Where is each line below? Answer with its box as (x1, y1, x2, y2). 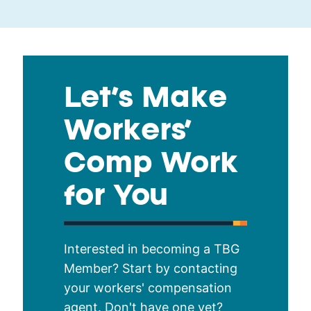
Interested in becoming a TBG (64, 241, 240, 256)
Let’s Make (64, 87, 228, 112)
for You (64, 185, 169, 210)
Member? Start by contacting (64, 260, 238, 276)
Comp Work (64, 152, 239, 178)
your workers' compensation (64, 280, 233, 295)
